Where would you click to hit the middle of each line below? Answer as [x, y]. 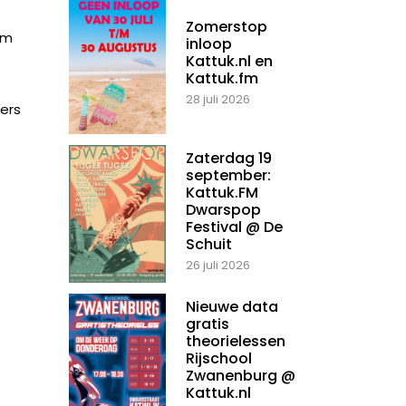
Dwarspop [223, 210]
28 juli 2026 [218, 100]
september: [228, 176]
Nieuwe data [232, 307]
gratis [208, 324]
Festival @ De [234, 227]
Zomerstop [227, 27]
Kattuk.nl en [229, 62]
